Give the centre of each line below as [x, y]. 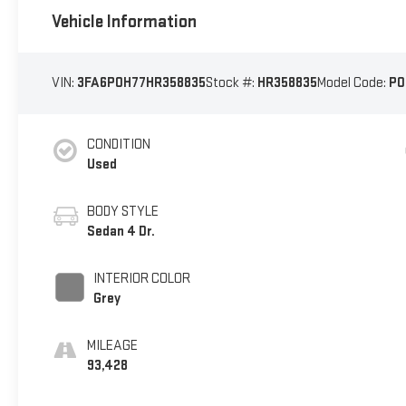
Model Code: [353, 83]
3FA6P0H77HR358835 [141, 83]
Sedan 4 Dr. [121, 232]
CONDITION [118, 145]
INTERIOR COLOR [141, 279]
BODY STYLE [122, 212]
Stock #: [231, 83]
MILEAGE [112, 346]
